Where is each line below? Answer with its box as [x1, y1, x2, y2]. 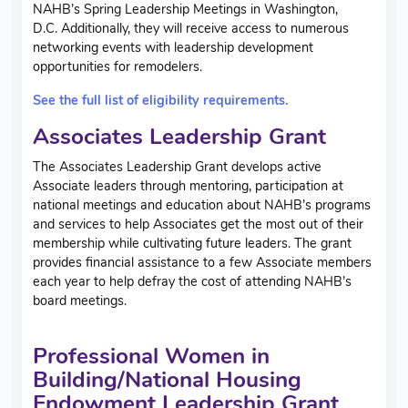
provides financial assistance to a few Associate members [33, 252, 372, 271]
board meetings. [33, 291, 130, 310]
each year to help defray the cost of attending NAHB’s [33, 271, 352, 291]
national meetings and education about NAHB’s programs [33, 195, 371, 214]
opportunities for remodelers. [33, 56, 206, 76]
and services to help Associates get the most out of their [33, 214, 363, 233]
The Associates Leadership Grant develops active [33, 157, 321, 176]
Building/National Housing [33, 363, 301, 395]
